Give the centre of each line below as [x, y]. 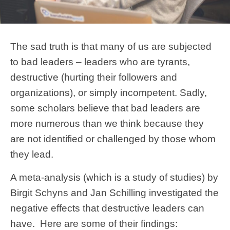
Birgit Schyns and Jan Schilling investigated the [114, 193]
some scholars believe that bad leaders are [105, 108]
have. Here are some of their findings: [94, 223]
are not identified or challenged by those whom [113, 139]
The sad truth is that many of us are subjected [111, 46]
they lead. [32, 154]
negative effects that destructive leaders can [107, 208]
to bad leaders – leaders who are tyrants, [100, 62]
